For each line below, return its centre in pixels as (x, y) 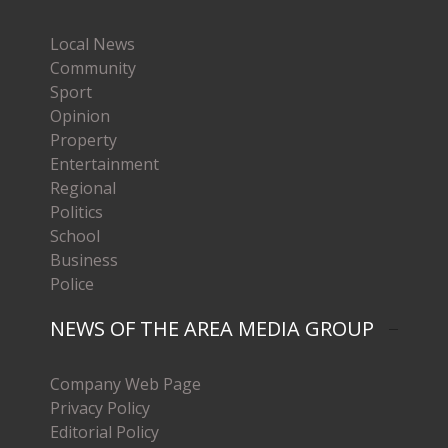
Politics (76, 211)
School (75, 235)
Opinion (80, 115)
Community (93, 67)
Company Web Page (125, 383)
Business (84, 259)
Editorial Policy (104, 431)
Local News (92, 43)
